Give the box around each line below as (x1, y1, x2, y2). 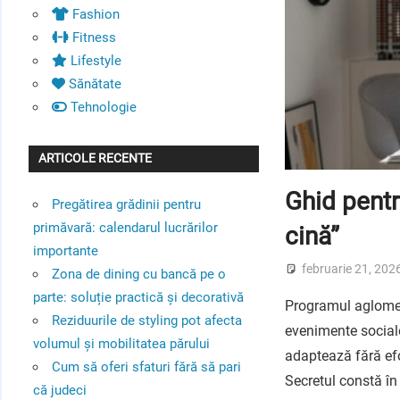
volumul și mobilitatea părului (32, 335, 210, 352)
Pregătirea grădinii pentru (51, 196, 201, 212)
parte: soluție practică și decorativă (32, 288, 244, 305)
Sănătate (64, 75, 121, 92)
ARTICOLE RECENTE (38, 151, 153, 166)
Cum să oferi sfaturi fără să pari (51, 358, 241, 375)
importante (32, 242, 98, 259)
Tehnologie (66, 98, 137, 115)
